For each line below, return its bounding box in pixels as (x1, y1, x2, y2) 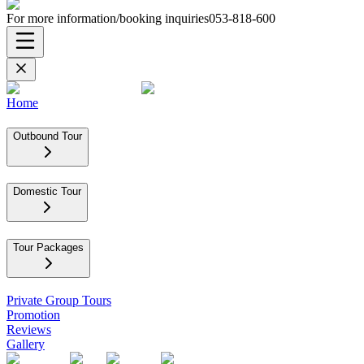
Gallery (6, 336, 45, 351)
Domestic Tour (13, 185, 81, 198)
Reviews (6, 322, 51, 336)
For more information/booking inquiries (6, 11, 209, 25)
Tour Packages (13, 241, 84, 254)
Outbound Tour (13, 129, 82, 142)
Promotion (6, 307, 60, 322)
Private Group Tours (6, 292, 111, 307)
